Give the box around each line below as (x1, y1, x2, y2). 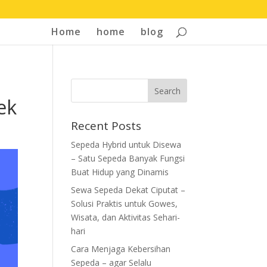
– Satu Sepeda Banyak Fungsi (71, 153, 185, 164)
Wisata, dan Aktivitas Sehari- (71, 212, 181, 223)
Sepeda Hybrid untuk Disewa (71, 139, 182, 150)
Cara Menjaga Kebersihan (71, 243, 171, 254)
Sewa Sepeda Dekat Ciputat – (71, 184, 186, 195)
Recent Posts (71, 118, 142, 133)
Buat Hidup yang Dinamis (71, 166, 169, 178)
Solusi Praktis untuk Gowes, (71, 198, 178, 209)
